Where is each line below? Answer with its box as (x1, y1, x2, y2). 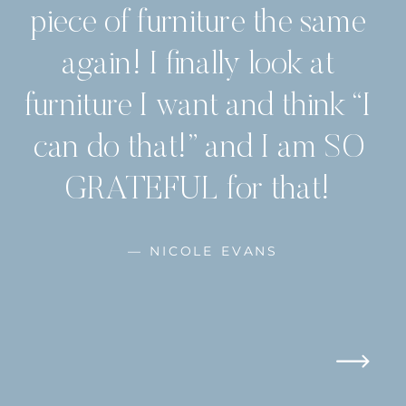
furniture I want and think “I (24, 91, 372, 125)
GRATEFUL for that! (65, 175, 331, 208)
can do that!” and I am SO (32, 132, 364, 167)
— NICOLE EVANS (128, 243, 278, 260)
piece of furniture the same (30, 7, 366, 41)
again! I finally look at (61, 49, 334, 82)
